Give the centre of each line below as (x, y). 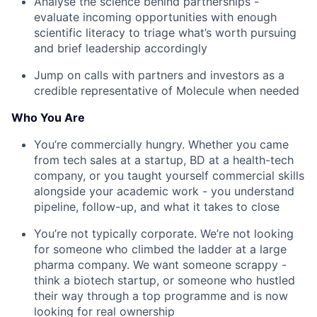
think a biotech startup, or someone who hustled (165, 280)
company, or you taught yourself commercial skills (169, 175)
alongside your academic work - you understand (164, 191)
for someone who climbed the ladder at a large (160, 249)
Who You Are (48, 117)
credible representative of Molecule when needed (167, 91)
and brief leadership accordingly (121, 48)
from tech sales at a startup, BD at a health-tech (164, 160)
